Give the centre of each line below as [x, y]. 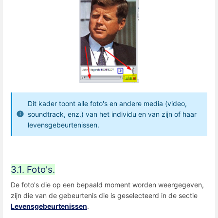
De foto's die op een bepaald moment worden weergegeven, [107, 184]
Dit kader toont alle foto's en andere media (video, [107, 103]
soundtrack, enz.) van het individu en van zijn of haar [112, 114]
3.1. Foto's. [33, 169]
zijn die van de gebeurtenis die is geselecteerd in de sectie [104, 195]
